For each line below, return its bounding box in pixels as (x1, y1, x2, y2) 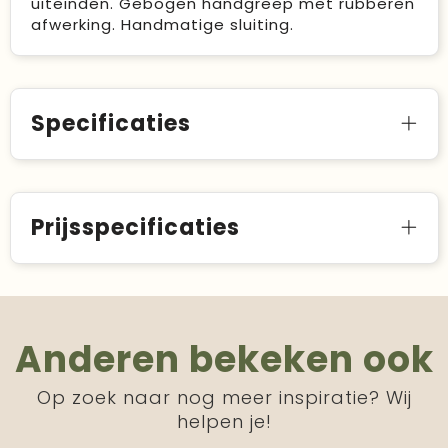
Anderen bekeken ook (14, 334, 434, 385)
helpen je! (176, 409, 272, 434)
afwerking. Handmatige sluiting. (30, 14, 294, 35)
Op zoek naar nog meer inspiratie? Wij (36, 385, 412, 410)
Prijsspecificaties (30, 212, 240, 243)
